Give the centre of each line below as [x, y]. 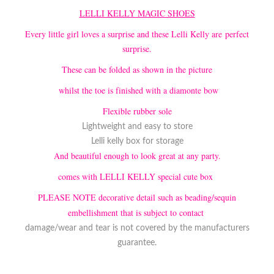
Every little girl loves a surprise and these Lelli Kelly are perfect [137, 34]
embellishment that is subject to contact [137, 212]
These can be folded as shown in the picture [137, 69]
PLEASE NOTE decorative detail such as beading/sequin [137, 197]
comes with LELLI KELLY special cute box [137, 176]
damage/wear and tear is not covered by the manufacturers [137, 228]
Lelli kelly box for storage [137, 141]
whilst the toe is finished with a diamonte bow [137, 90]
